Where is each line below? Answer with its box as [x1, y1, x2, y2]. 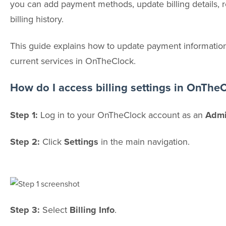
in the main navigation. [98, 135, 190, 148]
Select [42, 203, 70, 216]
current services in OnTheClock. [10, 54, 136, 67]
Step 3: [10, 203, 42, 216]
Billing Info [69, 203, 115, 216]
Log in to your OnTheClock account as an [40, 108, 205, 122]
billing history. [10, 13, 64, 26]
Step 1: [10, 108, 40, 122]
